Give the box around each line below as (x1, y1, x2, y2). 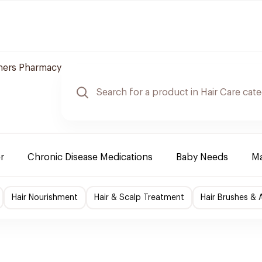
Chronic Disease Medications (27, 153, 153, 162)
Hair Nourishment (12, 194, 78, 202)
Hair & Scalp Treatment (94, 194, 184, 202)
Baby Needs (176, 153, 228, 162)
